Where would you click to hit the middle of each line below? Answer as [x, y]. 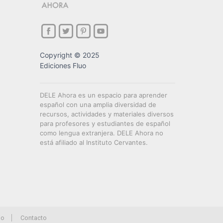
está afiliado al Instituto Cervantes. [94, 142]
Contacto [33, 218]
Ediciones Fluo [63, 65]
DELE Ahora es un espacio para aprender [103, 95]
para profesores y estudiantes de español [105, 123]
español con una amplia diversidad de [98, 105]
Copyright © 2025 [69, 55]
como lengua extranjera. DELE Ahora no [101, 133]
